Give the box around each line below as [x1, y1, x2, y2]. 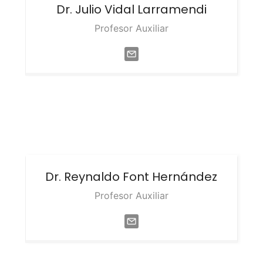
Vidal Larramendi [104, 1, 207, 18]
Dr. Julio [56, 1, 104, 18]
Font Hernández [123, 168, 218, 185]
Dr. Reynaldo [45, 168, 123, 185]
